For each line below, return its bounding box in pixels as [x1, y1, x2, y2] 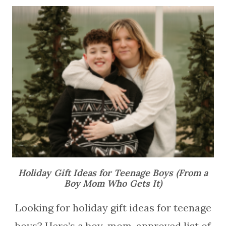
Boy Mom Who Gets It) [64, 178, 162, 190]
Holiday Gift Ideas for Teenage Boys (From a [18, 167, 208, 179]
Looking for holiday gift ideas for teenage [15, 201, 211, 214]
